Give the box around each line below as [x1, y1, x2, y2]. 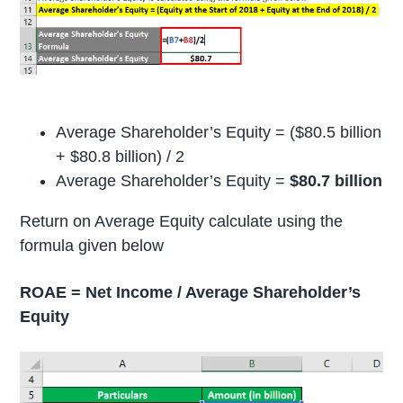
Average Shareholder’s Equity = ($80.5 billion [56, 122, 382, 141]
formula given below [20, 236, 165, 255]
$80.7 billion [285, 171, 383, 190]
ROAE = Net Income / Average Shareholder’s [20, 282, 362, 301]
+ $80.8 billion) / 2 [56, 147, 185, 166]
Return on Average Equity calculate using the [20, 211, 344, 230]
